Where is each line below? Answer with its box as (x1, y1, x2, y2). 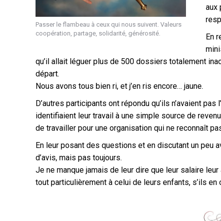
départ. (36, 69, 59, 78)
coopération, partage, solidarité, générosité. (36, 30, 160, 37)
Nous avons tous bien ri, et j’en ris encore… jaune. (36, 81, 203, 91)
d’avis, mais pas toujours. (36, 152, 122, 162)
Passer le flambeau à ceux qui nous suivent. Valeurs (36, 21, 182, 29)
